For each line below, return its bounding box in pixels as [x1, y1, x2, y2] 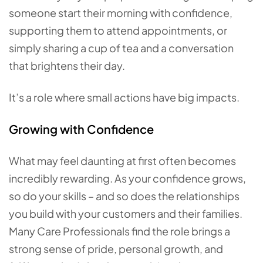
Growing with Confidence [9, 122, 156, 136]
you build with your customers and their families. [9, 207, 242, 220]
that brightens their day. [9, 59, 129, 72]
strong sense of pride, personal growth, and [9, 242, 223, 255]
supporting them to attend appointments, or [9, 23, 227, 37]
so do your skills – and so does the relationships [9, 189, 240, 203]
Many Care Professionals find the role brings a [9, 224, 230, 238]
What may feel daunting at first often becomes [9, 154, 236, 167]
